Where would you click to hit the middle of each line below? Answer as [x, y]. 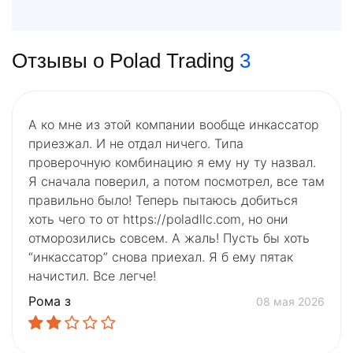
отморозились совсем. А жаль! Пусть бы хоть [169, 238]
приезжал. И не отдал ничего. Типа [136, 144]
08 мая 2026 [290, 301]
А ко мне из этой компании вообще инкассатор [174, 125]
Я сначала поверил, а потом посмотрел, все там [176, 182]
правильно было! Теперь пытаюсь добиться [163, 201]
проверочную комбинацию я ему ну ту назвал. [172, 163]
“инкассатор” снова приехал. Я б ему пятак [161, 257]
